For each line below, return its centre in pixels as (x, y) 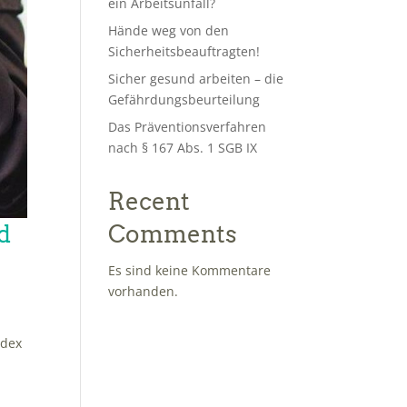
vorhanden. (144, 291)
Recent (149, 201)
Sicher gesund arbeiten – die (196, 79)
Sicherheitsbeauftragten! (184, 51)
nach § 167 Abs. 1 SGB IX (183, 148)
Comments (173, 234)
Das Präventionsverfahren (188, 127)
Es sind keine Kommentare (190, 270)
